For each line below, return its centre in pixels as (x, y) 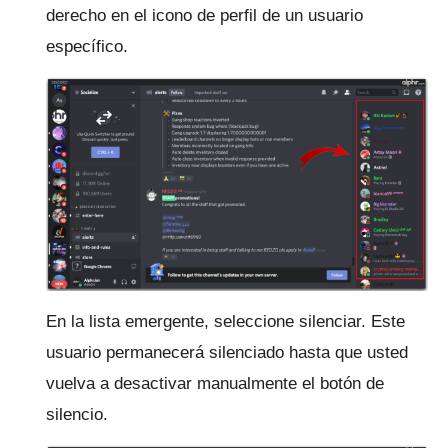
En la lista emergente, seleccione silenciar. (208, 322)
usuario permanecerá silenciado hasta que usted (227, 353)
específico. (87, 46)
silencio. (77, 415)
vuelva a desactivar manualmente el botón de (215, 384)
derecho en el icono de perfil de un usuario (204, 15)
